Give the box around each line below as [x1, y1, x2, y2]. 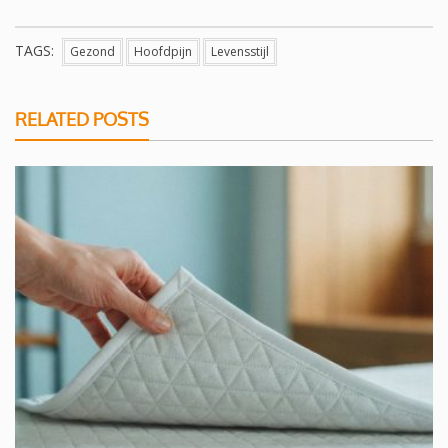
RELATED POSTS [15, 107, 149, 130]
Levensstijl [211, 42, 269, 60]
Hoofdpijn [134, 42, 192, 60]
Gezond [70, 42, 115, 60]
